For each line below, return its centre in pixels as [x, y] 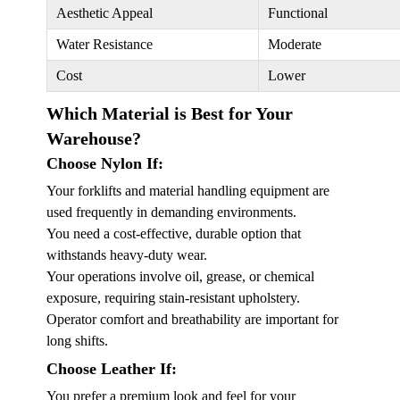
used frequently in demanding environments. [171, 212]
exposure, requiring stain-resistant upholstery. [173, 297]
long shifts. [77, 340]
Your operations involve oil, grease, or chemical [180, 276]
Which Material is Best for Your [170, 113]
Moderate [295, 44]
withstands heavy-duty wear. [127, 254]
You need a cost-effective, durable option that [174, 233]
